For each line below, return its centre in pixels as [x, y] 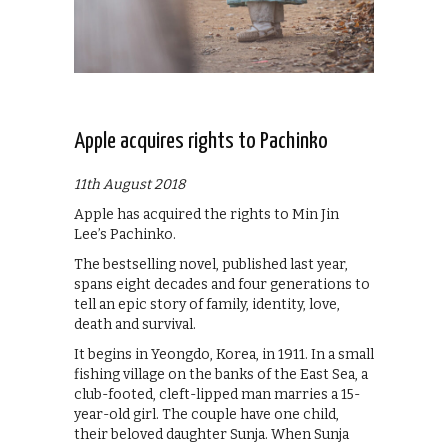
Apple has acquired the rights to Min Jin [206, 214]
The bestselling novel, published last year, [211, 264]
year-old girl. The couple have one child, [206, 414]
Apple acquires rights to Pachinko [201, 141]
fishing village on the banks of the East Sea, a [221, 374]
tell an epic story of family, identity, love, [207, 304]
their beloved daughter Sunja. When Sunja [211, 434]
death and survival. [135, 324]
